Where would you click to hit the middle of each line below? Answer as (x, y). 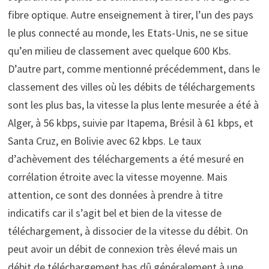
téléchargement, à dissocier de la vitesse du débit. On (128, 231)
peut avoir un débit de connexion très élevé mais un (122, 249)
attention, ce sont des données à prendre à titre (115, 195)
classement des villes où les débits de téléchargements (131, 86)
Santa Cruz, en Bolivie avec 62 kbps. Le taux (104, 141)
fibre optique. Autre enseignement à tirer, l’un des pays (130, 14)
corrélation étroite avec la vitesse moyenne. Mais (117, 177)
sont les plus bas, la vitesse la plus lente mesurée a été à (133, 104)
